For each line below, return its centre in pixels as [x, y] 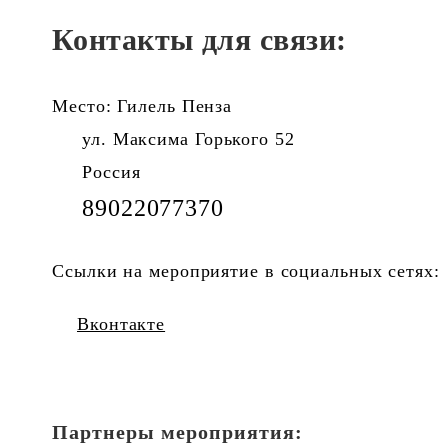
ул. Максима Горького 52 [188, 139]
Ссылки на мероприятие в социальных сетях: [246, 271]
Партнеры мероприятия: [177, 432]
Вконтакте [121, 324]
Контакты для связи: [199, 39]
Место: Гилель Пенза [142, 106]
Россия [111, 172]
